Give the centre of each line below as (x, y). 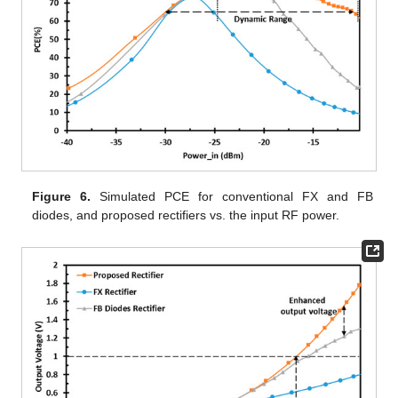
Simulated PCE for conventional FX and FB (232, 196)
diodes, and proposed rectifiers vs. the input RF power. (186, 215)
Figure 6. (62, 196)
